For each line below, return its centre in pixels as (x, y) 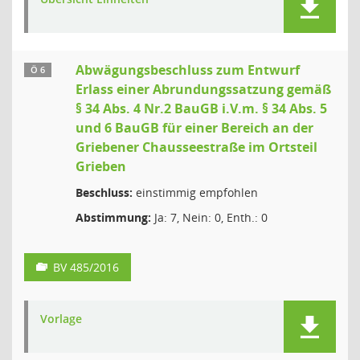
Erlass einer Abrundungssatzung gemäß (203, 89)
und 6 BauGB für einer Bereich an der (194, 128)
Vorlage (61, 319)
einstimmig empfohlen (195, 192)
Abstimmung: (113, 217)
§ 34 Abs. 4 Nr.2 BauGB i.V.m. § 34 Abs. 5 (201, 108)
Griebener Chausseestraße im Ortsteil (196, 147)
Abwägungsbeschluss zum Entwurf (188, 70)
